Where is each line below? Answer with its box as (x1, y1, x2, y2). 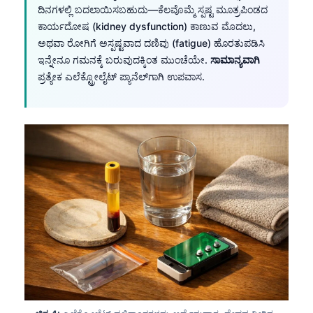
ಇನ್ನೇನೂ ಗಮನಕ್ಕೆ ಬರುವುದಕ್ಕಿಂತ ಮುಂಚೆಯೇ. (38, 53, 210, 66)
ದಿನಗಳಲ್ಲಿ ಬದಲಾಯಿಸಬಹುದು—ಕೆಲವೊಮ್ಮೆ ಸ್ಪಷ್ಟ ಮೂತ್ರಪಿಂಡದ (38, 3, 268, 15)
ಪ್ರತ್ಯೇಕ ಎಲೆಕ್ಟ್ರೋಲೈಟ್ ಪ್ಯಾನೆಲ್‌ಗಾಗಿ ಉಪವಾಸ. (38, 70, 205, 82)
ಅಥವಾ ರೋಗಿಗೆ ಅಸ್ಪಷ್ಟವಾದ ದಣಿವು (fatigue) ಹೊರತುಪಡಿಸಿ (38, 36, 265, 49)
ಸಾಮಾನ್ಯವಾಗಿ (210, 53, 260, 66)
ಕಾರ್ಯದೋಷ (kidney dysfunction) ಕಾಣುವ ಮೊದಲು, (38, 20, 256, 32)
